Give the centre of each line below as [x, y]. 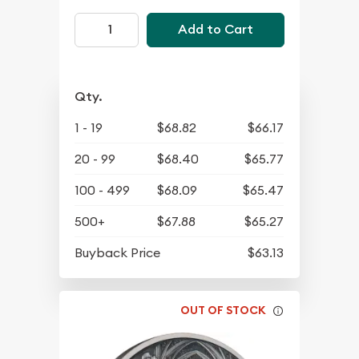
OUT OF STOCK [224, 311]
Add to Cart [215, 30]
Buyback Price [118, 252]
